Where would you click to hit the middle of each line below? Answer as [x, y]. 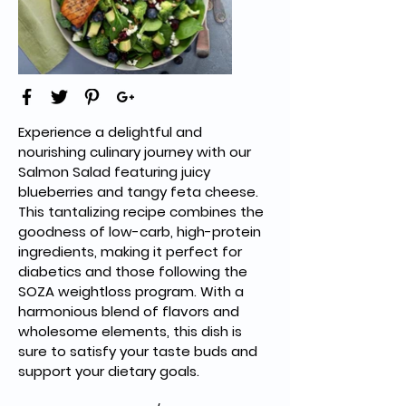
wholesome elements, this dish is [132, 331]
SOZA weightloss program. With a [133, 291]
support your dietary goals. [109, 371]
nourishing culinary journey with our [136, 152]
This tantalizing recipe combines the [143, 212]
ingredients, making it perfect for [132, 251]
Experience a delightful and [112, 132]
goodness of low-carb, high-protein [141, 232]
